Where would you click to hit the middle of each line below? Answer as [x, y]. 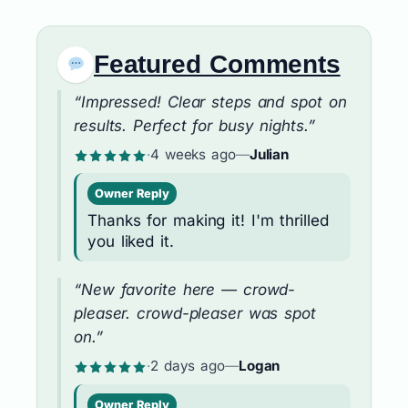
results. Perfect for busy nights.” [194, 125]
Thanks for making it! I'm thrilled [208, 220]
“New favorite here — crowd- [185, 289]
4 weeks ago [193, 154]
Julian [269, 154]
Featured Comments [217, 65]
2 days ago [187, 365]
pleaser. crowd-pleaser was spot [195, 313]
